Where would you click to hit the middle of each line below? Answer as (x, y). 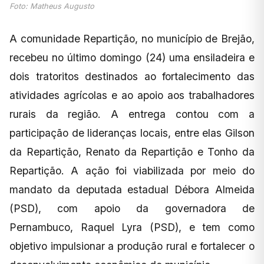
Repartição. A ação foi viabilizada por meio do (132, 170)
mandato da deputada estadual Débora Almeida (132, 189)
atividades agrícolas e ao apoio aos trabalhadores (132, 95)
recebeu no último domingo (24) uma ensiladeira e (132, 57)
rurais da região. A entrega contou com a (132, 114)
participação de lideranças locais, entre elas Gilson (132, 133)
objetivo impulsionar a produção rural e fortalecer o (132, 246)
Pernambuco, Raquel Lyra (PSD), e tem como (132, 227)
